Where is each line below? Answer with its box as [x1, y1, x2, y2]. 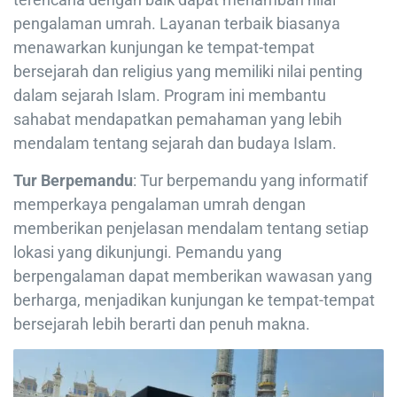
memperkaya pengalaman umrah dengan [13, 194, 306, 214]
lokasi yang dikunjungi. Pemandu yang [13, 242, 282, 261]
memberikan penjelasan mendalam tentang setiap [13, 218, 369, 237]
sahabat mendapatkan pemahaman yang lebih [13, 109, 342, 128]
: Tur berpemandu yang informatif [133, 170, 368, 190]
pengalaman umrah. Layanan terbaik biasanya [13, 13, 340, 33]
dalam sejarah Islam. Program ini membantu [13, 85, 326, 105]
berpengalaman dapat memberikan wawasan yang [13, 266, 372, 285]
